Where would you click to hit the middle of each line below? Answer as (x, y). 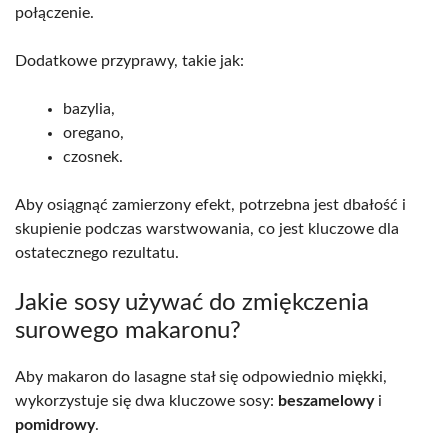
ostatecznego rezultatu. (97, 252)
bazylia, (89, 108)
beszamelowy (326, 400)
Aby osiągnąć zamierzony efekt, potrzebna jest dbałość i (210, 204)
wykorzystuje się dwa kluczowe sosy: (146, 400)
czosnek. (93, 156)
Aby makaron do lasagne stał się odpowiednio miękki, (201, 376)
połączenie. (54, 12)
